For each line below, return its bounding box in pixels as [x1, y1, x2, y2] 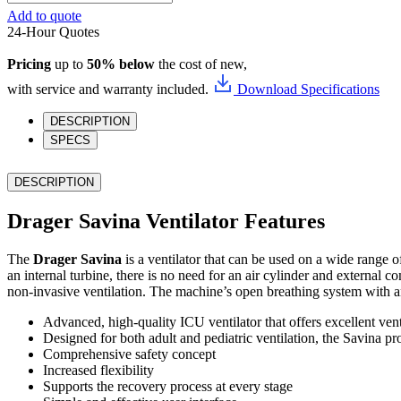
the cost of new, [155, 56, 247, 73]
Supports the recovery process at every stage [43, 378, 293, 394]
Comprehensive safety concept [43, 346, 216, 362]
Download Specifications [237, 81, 380, 98]
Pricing [7, 56, 51, 73]
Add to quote [7, 8, 81, 24]
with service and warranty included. [7, 81, 209, 98]
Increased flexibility [43, 362, 154, 378]
